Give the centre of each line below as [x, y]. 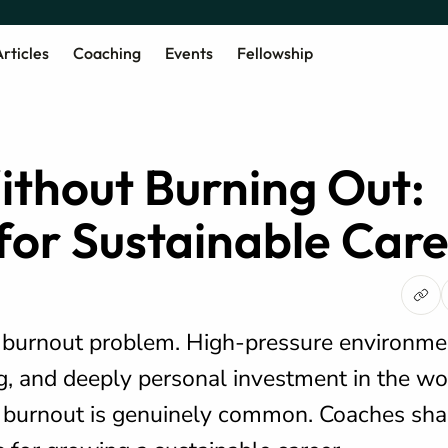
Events [188, 52]
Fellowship [274, 52]
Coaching [106, 52]
